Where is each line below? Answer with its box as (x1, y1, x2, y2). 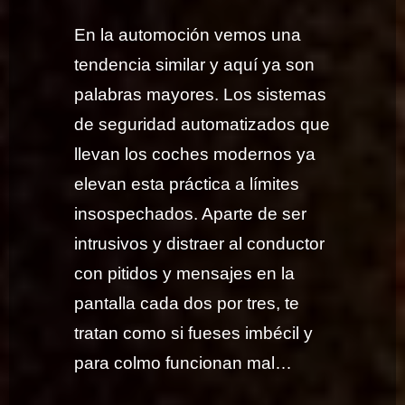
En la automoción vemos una (74, 25, 302, 45)
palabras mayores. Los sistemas (74, 85, 327, 105)
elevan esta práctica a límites (74, 174, 300, 194)
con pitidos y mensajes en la (74, 264, 296, 284)
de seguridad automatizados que (74, 115, 331, 135)
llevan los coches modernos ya (74, 145, 316, 165)
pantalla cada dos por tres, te (74, 294, 300, 314)
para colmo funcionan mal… (74, 353, 293, 373)
